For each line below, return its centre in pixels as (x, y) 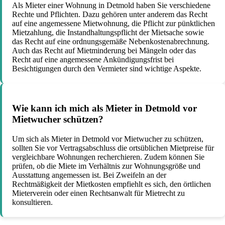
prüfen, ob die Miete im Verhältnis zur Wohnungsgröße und (106, 166)
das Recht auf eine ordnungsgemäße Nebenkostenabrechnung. (111, 42)
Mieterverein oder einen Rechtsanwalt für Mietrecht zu (98, 193)
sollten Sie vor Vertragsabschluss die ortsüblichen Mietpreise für (113, 148)
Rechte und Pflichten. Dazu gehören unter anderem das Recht (110, 15)
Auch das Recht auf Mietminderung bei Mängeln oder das (104, 51)
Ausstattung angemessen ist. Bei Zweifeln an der (89, 175)
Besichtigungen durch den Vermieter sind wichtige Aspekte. (107, 69)
